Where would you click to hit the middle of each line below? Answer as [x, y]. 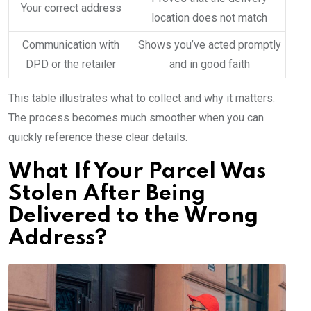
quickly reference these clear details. [98, 137]
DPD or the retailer [71, 65]
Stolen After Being [107, 194]
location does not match [209, 18]
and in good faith [209, 65]
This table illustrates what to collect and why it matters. [142, 99]
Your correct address [71, 8]
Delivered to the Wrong [133, 217]
